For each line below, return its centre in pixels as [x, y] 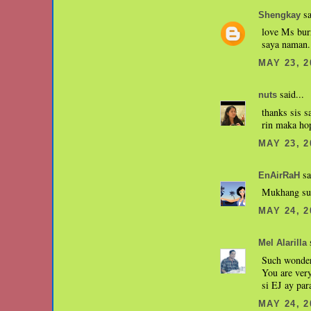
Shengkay [279, 15]
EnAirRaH [279, 175]
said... [291, 94]
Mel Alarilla [283, 243]
